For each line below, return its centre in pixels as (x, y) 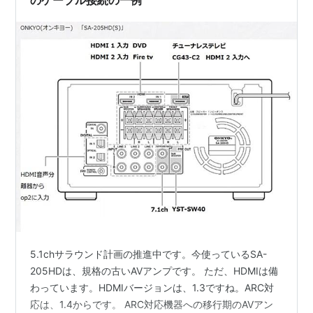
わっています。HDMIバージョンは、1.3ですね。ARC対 (152, 287)
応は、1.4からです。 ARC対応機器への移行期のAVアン (152, 304)
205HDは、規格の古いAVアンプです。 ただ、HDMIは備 (154, 270)
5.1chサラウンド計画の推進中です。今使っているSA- (149, 254)
